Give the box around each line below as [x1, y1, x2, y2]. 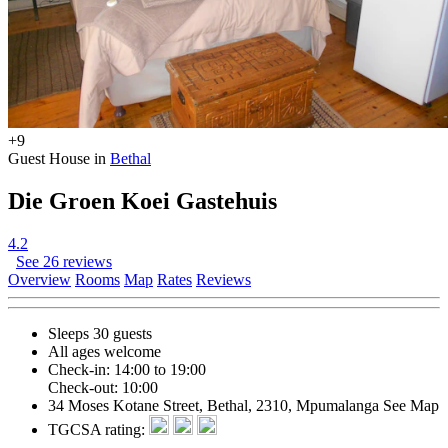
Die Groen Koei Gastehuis [8, 187, 277, 214]
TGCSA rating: [48, 420, 149, 438]
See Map [383, 396, 439, 414]
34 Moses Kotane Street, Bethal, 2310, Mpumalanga [48, 396, 383, 414]
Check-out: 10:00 [48, 378, 158, 396]
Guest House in [8, 149, 110, 167]
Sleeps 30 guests [48, 324, 152, 342]
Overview [8, 270, 71, 288]
